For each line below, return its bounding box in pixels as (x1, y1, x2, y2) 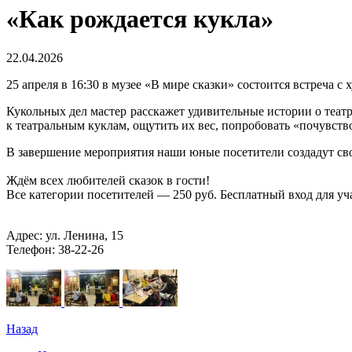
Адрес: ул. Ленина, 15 (6, 228, 123, 242)
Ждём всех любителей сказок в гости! (6, 173, 210, 187)
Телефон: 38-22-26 (6, 242, 104, 256)
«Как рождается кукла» (6, 5, 273, 34)
